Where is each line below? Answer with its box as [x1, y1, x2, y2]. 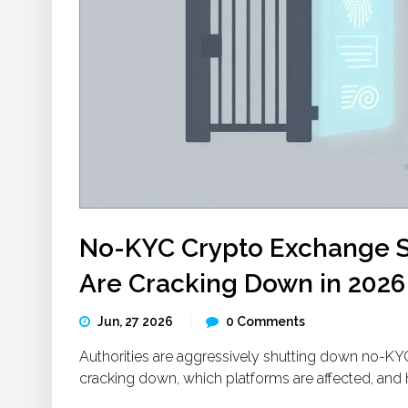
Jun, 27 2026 [97, 314, 176, 329]
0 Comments [226, 314, 305, 329]
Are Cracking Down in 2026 [79, 269, 405, 299]
